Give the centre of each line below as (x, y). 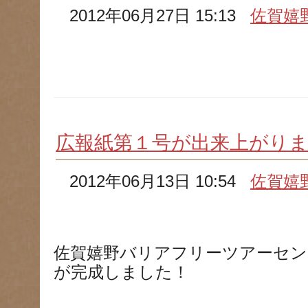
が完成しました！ (121, 272)
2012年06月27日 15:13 (160, 16)
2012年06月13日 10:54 (160, 181)
